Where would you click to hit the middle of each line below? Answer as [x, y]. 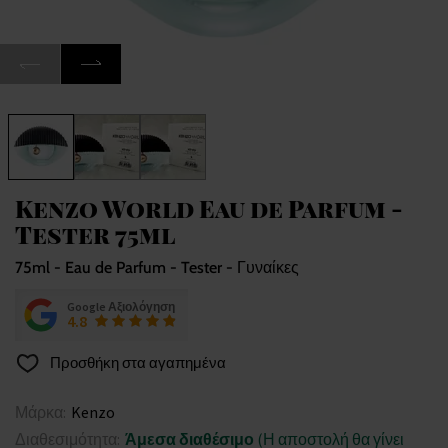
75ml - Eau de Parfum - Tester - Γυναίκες [157, 268]
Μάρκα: [40, 412]
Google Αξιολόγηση [121, 307]
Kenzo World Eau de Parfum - [209, 208]
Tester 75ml [95, 234]
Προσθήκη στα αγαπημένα [136, 363]
